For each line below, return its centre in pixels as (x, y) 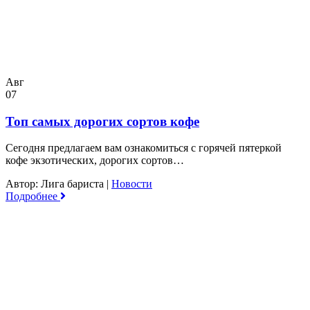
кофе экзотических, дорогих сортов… (95, 161)
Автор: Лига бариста (56, 184)
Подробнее (33, 197)
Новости (132, 184)
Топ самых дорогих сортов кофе (102, 121)
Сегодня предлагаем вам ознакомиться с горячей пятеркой (144, 148)
